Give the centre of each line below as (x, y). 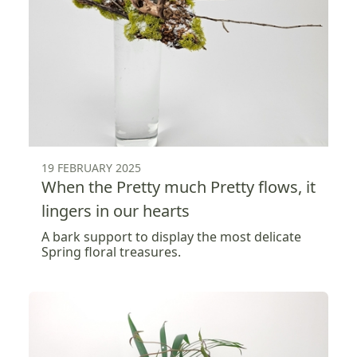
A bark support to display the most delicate (171, 236)
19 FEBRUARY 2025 (91, 167)
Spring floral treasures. (111, 251)
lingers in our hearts (116, 210)
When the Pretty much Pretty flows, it (178, 186)
